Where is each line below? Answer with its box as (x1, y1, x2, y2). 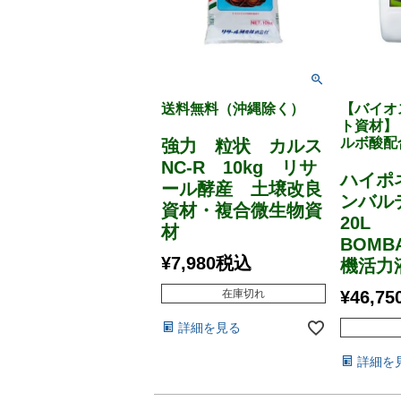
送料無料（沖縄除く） (161, 100, 304, 116)
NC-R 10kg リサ (161, 157, 317, 177)
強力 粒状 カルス (161, 135, 322, 156)
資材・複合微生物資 (161, 200, 322, 220)
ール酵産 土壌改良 (161, 178, 322, 199)
